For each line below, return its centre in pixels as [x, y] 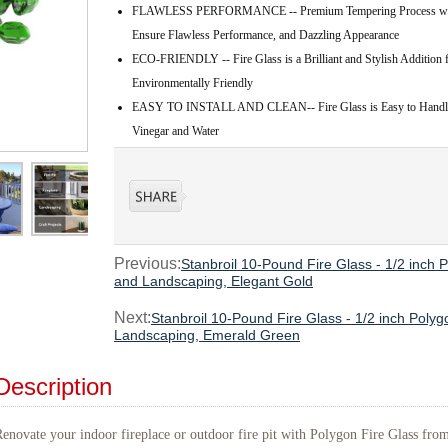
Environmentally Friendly [192, 83]
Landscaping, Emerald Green [207, 335]
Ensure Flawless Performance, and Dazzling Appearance [265, 35]
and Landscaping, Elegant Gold [213, 281]
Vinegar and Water [175, 131]
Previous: [147, 263]
